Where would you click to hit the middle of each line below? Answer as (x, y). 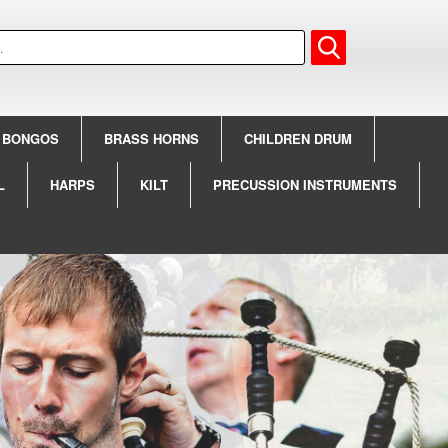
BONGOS (31, 138)
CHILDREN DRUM (298, 138)
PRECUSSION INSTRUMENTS (305, 184)
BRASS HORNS (152, 138)
